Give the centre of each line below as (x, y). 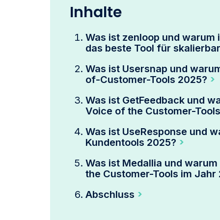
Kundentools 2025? (131, 143)
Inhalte (96, 13)
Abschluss (110, 195)
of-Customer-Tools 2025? (146, 80)
